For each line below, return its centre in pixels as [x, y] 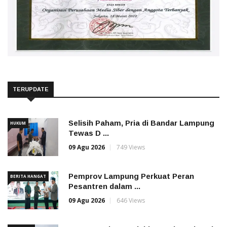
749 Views [131, 147]
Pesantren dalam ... [104, 186]
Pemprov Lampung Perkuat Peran [131, 176]
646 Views [131, 200]
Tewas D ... [89, 133]
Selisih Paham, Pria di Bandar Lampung [141, 123]
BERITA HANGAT [28, 176]
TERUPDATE [31, 89]
